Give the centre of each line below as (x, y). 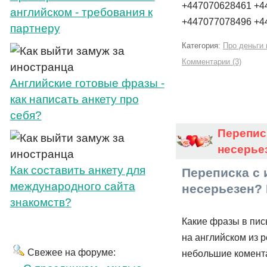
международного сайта (72, 186)
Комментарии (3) (212, 62)
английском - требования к (81, 12)
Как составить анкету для (77, 170)
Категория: (202, 46)
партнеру (35, 28)
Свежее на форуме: (71, 252)
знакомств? (41, 202)
